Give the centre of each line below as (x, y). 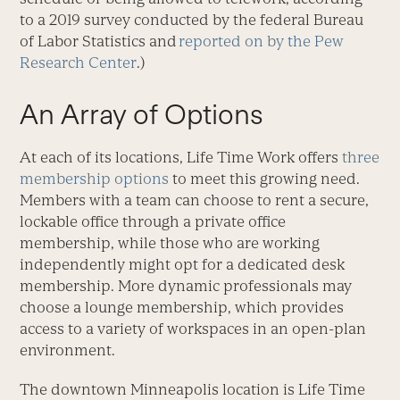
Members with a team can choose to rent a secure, (195, 200)
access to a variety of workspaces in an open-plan (193, 329)
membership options (96, 179)
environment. (68, 350)
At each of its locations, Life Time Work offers (181, 158)
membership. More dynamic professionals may (186, 286)
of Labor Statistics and (100, 42)
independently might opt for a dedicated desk (183, 265)
